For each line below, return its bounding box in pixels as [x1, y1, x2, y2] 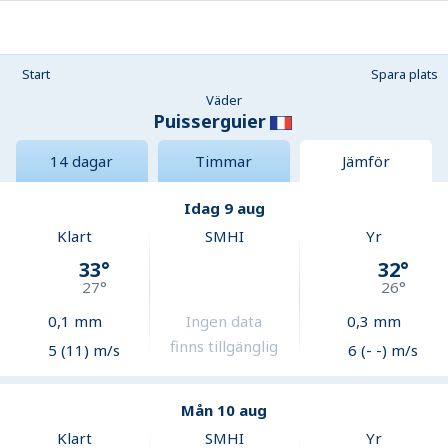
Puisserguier [152, 109, 266, 133]
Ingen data [186, 311, 263, 332]
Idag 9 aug [183, 198, 265, 219]
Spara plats [371, 65, 438, 83]
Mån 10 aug [181, 400, 267, 421]
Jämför [341, 151, 390, 172]
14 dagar [50, 151, 114, 172]
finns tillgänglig [170, 336, 279, 357]
